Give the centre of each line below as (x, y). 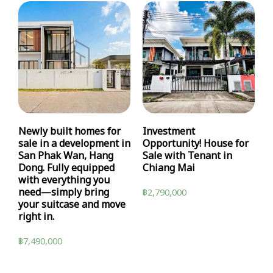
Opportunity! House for (196, 144)
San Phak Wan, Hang (66, 156)
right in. (36, 217)
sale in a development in (74, 144)
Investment (169, 132)
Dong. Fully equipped (66, 168)
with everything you (64, 181)
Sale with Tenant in (187, 156)
